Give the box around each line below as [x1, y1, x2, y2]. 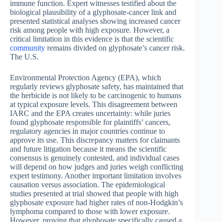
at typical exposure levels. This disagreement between [10, 100, 177, 109]
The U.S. [10, 53, 39, 61]
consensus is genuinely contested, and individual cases [10, 154, 179, 163]
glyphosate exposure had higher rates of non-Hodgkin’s [10, 198, 183, 207]
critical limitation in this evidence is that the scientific [10, 35, 174, 44]
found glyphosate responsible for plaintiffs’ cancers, [10, 118, 170, 127]
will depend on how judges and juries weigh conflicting [10, 163, 183, 171]
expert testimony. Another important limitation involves [10, 171, 181, 180]
